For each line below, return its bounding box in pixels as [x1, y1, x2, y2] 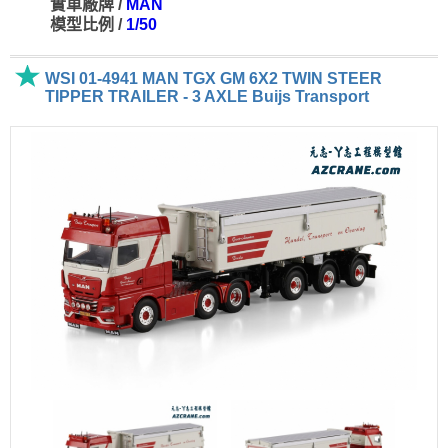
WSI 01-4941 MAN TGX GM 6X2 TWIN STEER [45, 70, 382, 87]
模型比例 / [50, 16, 126, 33]
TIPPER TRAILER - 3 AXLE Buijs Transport [45, 88, 369, 105]
